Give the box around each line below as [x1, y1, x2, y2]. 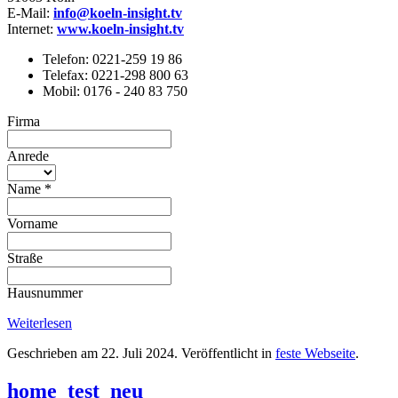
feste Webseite [275, 345, 355, 361]
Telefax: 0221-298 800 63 [43, 67, 188, 83]
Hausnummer [7, 284, 83, 300]
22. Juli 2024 [101, 345, 174, 361]
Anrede [7, 147, 49, 163]
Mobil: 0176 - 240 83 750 [43, 83, 187, 99]
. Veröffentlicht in [174, 345, 275, 361]
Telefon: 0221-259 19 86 [43, 51, 182, 67]
